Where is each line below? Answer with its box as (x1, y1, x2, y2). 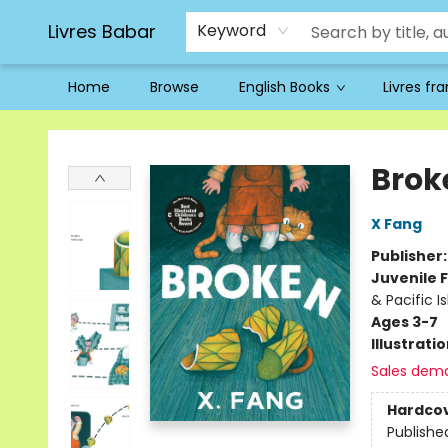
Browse (150, 77, 199, 97)
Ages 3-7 (370, 312, 438, 332)
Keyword (197, 19, 266, 42)
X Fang (370, 214, 422, 234)
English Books (239, 77, 330, 97)
